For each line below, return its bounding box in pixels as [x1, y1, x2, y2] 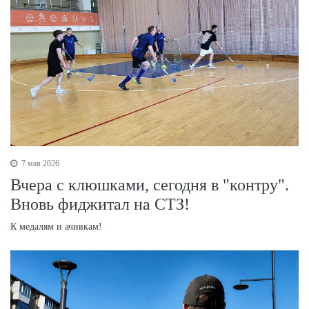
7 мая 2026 [19, 159, 59, 169]
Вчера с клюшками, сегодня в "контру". [10, 176, 289, 195]
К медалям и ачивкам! [10, 221, 102, 232]
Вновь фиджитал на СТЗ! [10, 195, 190, 214]
